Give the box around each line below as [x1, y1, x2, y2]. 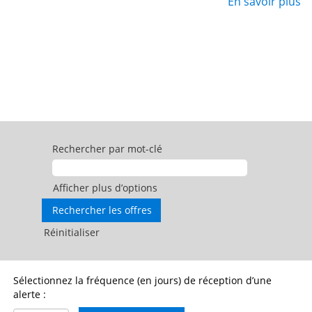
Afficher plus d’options [53, 181, 157, 194]
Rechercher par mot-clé [52, 142, 162, 155]
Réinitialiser [44, 226, 100, 239]
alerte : [13, 288, 46, 301]
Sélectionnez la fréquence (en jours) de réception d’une [13, 274, 272, 287]
